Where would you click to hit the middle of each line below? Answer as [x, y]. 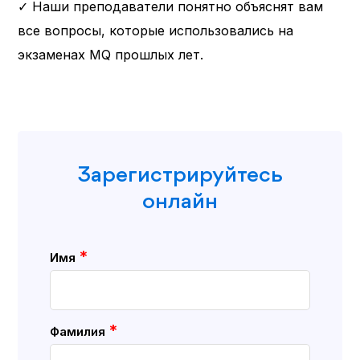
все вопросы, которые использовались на [156, 30]
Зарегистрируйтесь [180, 176]
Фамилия [80, 331]
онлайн [180, 202]
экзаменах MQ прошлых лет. [111, 54]
